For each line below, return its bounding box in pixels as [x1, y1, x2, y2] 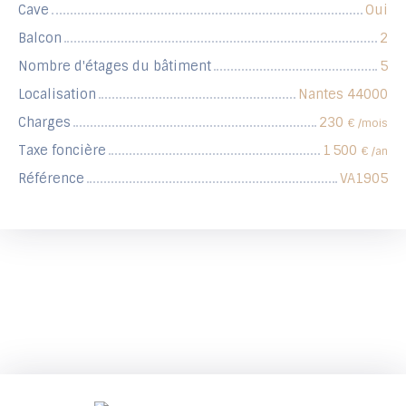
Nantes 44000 [298, 85, 388, 102]
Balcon [18, 29, 62, 46]
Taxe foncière [18, 141, 106, 159]
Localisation [18, 85, 96, 102]
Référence [18, 169, 84, 187]
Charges [18, 113, 71, 130]
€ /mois [347, 115, 388, 130]
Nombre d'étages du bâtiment [18, 57, 211, 74]
